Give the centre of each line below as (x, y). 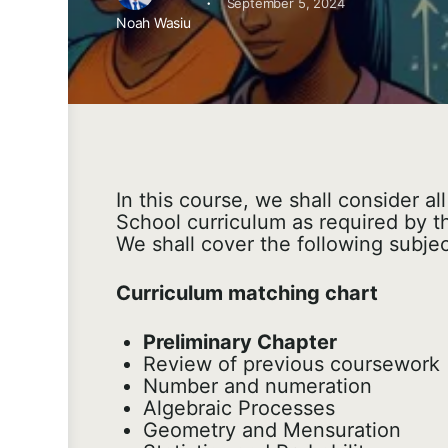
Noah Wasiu (153, 23)
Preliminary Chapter (240, 342)
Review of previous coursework (291, 364)
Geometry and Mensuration (272, 430)
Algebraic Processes (239, 408)
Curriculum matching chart (247, 293)
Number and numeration (257, 386)
